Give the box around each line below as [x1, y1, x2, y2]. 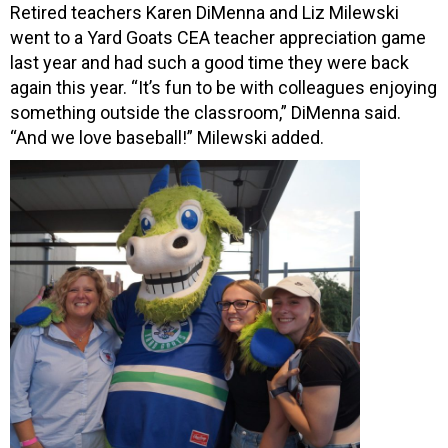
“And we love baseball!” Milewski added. [10, 126, 324, 148]
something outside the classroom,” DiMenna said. [10, 101, 401, 123]
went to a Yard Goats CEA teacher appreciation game [10, 26, 426, 48]
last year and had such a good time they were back [10, 51, 409, 73]
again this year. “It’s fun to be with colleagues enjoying [10, 76, 437, 98]
